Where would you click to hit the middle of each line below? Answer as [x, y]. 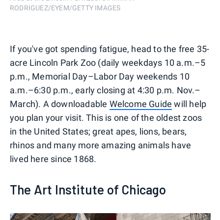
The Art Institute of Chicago [88, 189]
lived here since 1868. [53, 159]
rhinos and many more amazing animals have [101, 145]
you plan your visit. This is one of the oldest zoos [106, 117]
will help [189, 104]
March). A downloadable [60, 104]
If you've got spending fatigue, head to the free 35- [110, 49]
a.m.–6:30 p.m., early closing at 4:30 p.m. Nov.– [105, 90]
